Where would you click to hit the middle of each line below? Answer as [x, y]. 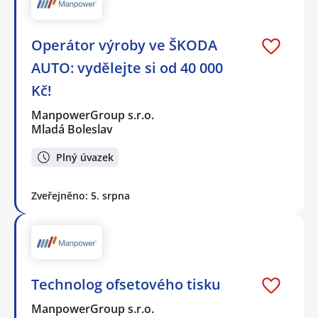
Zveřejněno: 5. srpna [81, 195]
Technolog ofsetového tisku [126, 285]
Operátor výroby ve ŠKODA [124, 45]
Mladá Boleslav [72, 130]
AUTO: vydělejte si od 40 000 [127, 68]
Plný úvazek [85, 157]
